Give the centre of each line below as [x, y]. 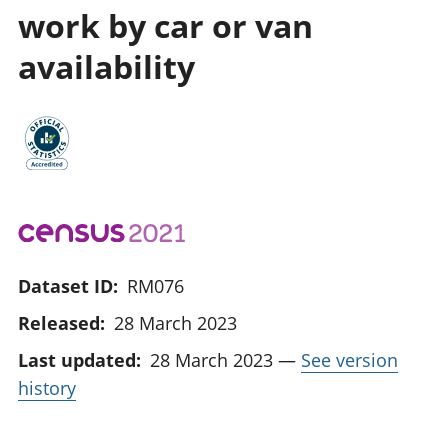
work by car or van [165, 25]
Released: [61, 322]
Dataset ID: [68, 285]
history [47, 387]
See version [349, 359]
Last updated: [79, 359]
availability [106, 66]
